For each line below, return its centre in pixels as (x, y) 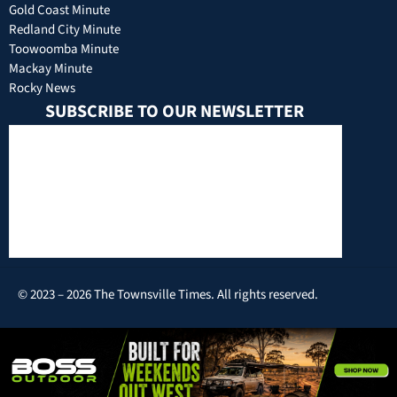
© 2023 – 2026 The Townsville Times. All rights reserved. (168, 295)
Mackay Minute (51, 69)
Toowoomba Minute (64, 50)
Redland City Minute (65, 30)
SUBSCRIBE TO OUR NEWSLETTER (174, 112)
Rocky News (42, 89)
